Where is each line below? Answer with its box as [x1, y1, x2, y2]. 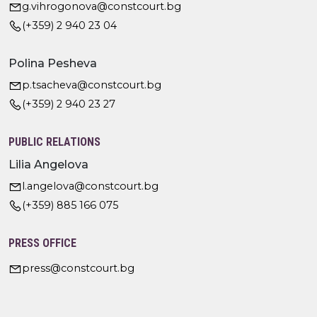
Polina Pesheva [8, 56, 97, 70]
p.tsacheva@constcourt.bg [22, 78, 161, 91]
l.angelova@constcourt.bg [22, 179, 158, 192]
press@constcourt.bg [22, 261, 134, 275]
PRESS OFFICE [8, 236, 76, 250]
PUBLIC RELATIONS [8, 134, 100, 149]
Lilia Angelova [8, 157, 88, 171]
